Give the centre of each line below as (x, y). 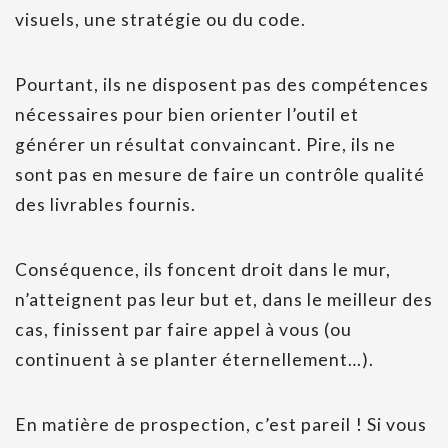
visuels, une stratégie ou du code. (160, 20)
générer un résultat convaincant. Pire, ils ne (205, 145)
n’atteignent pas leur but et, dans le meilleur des (224, 300)
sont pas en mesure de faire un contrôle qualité (220, 175)
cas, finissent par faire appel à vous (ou (183, 330)
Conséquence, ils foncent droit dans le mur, (203, 270)
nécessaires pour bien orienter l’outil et (187, 115)
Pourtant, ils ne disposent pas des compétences (222, 85)
